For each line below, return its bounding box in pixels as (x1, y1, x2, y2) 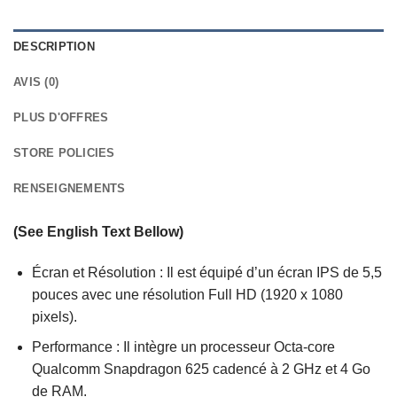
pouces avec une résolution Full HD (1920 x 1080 (31, 286, 343, 302)
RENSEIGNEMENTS (13, 182, 126, 196)
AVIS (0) (13, 75, 59, 90)
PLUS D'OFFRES (13, 111, 109, 125)
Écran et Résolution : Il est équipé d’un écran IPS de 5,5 (31, 264, 382, 280)
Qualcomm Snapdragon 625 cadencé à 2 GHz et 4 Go (31, 362, 370, 378)
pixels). (31, 308, 81, 324)
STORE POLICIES (13, 146, 115, 160)
